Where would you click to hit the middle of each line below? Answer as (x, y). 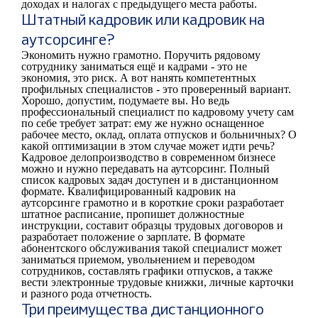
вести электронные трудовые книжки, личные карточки (158, 282)
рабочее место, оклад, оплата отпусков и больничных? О (159, 135)
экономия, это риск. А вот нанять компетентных (139, 78)
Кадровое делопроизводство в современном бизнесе (148, 157)
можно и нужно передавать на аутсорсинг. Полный (146, 169)
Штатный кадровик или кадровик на (143, 20)
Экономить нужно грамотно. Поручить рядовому (141, 55)
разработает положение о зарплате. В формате (133, 237)
